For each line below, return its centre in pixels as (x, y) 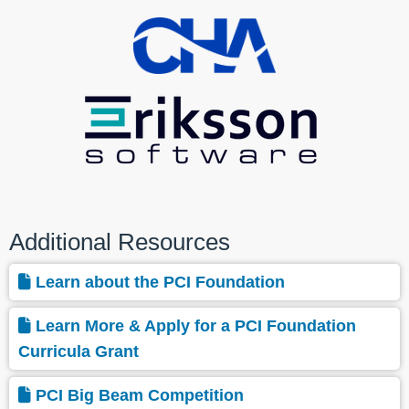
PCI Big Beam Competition (140, 396)
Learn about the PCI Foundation (160, 283)
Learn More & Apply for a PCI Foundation (196, 326)
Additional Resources (120, 242)
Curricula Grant (79, 352)
